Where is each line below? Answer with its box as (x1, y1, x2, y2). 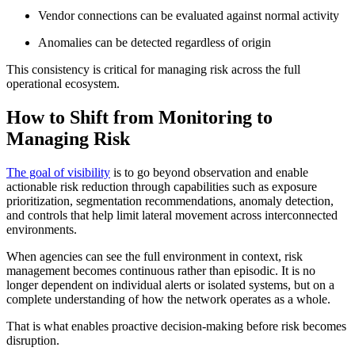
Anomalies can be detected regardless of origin (38, 36, 271, 50)
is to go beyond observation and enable (110, 166, 308, 180)
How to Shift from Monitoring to (6, 107, 273, 128)
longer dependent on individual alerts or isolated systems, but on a (6, 278, 334, 292)
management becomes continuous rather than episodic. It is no (6, 264, 315, 278)
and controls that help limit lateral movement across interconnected (6, 208, 338, 223)
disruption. (6, 334, 59, 348)
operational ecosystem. (6, 77, 120, 91)
